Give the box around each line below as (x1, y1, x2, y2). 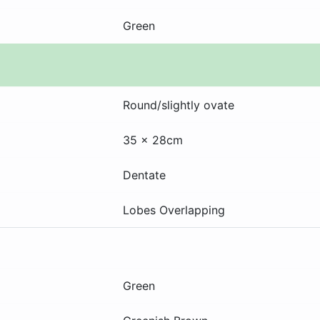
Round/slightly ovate (123, 97, 234, 112)
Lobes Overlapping (123, 202, 225, 217)
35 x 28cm (123, 132, 183, 147)
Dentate (123, 167, 166, 182)
